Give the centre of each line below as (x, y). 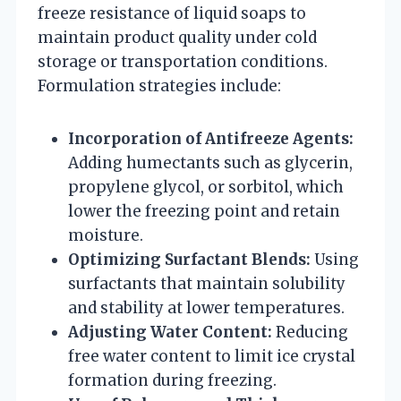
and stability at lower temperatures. (206, 307)
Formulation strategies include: (159, 85)
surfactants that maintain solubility (207, 283)
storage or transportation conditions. (183, 61)
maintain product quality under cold (177, 37)
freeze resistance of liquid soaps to (172, 13)
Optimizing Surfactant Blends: (189, 259)
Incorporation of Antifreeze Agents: (211, 138)
